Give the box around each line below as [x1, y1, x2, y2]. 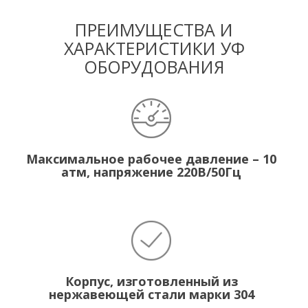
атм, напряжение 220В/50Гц [61, 164, 241, 180]
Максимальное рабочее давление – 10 [26, 151, 276, 167]
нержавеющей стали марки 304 [48, 286, 254, 302]
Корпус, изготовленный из [65, 273, 238, 289]
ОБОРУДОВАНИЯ [83, 55, 225, 78]
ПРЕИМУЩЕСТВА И [75, 18, 233, 41]
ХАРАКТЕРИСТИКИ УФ [63, 36, 245, 60]
